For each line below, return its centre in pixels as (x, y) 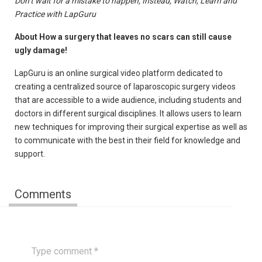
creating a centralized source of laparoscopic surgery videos (125, 87)
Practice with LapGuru (55, 14)
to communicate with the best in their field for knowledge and (127, 140)
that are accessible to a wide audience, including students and (128, 100)
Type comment (59, 241)
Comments (43, 194)
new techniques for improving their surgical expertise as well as (131, 127)
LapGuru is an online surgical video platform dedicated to (119, 73)
